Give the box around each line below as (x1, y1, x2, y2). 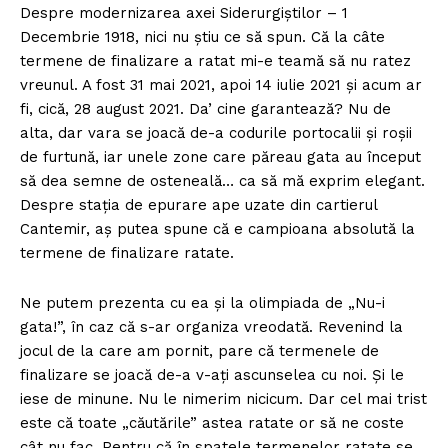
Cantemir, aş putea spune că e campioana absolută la (20, 220, 415, 239)
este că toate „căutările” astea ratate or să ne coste (20, 414, 404, 433)
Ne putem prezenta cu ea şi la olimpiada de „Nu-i (20, 294, 385, 313)
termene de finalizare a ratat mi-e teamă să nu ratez (20, 52, 411, 71)
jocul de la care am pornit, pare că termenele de (20, 342, 379, 361)
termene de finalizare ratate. (20, 244, 234, 263)
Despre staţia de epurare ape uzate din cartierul (20, 196, 377, 215)
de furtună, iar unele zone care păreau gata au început (20, 148, 421, 167)
